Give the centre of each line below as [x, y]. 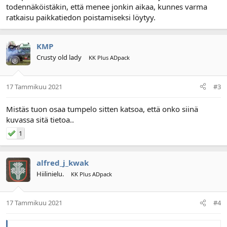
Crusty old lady [59, 57]
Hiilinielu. [50, 174]
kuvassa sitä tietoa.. [40, 119]
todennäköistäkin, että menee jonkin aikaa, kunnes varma [107, 7]
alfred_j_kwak [63, 162]
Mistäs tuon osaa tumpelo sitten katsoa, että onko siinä [102, 109]
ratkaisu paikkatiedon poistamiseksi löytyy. [81, 17]
